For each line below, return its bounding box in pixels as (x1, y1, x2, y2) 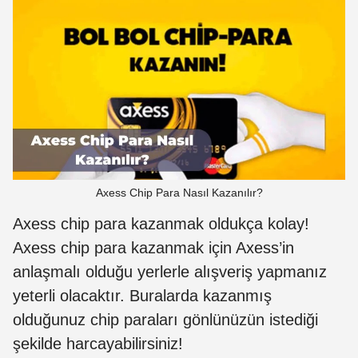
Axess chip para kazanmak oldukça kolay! (13, 214, 309, 233)
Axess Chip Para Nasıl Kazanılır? (95, 185, 263, 199)
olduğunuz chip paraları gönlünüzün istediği (13, 310, 318, 328)
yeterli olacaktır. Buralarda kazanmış (13, 286, 272, 304)
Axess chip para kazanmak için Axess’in (13, 238, 294, 257)
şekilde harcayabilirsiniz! (13, 334, 183, 352)
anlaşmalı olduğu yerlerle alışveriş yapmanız (13, 262, 327, 280)
